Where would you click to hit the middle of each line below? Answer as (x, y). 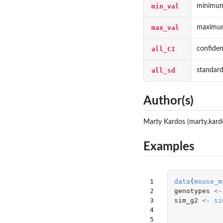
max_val (165, 27)
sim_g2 (186, 201)
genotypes (192, 191)
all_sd (163, 70)
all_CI (163, 49)
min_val (165, 6)
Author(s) (168, 101)
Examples (169, 147)
